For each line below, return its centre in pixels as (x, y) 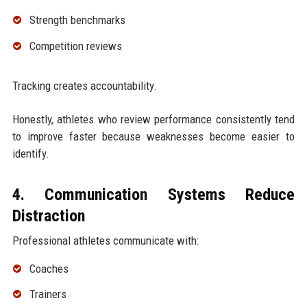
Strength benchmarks (77, 20)
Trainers (48, 294)
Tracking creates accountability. (84, 85)
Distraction (48, 216)
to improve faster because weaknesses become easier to (153, 136)
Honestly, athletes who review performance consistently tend (153, 119)
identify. (30, 153)
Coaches (49, 268)
